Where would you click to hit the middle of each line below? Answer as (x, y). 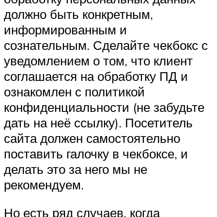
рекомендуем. (44, 185)
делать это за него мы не (76, 169)
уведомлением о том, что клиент (98, 61)
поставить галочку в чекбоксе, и (96, 154)
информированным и (65, 30)
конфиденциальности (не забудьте (104, 107)
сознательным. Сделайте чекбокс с (106, 45)
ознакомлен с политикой (74, 92)
